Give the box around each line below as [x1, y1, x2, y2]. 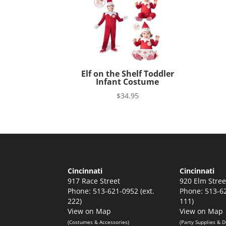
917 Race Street [68, 176, 121, 186]
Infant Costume [96, 76, 159, 87]
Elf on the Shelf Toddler [81, 68, 174, 79]
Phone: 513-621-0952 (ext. [68, 186, 155, 196]
